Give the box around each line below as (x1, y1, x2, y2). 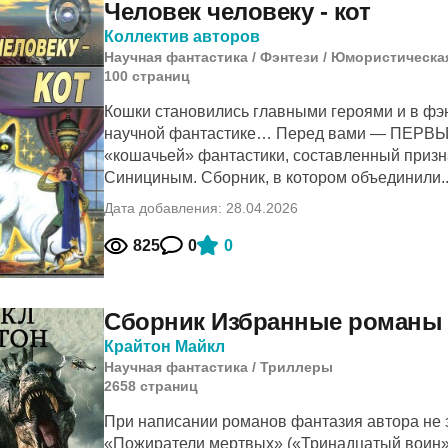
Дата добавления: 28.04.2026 (104, 200, 298, 216)
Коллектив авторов (104, 28, 260, 45)
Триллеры (260, 359, 333, 375)
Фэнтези (260, 49, 319, 65)
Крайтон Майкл (104, 338, 225, 355)
